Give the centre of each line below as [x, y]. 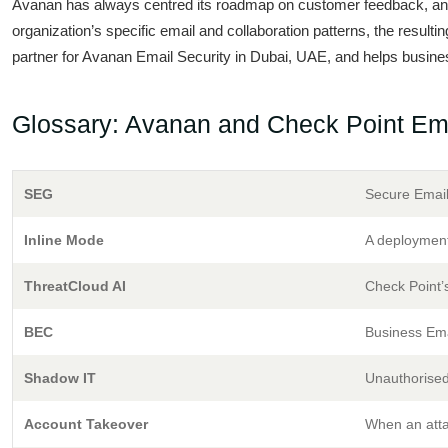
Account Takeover [86, 424]
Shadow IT [60, 378]
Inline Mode [64, 240]
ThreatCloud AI [75, 286]
